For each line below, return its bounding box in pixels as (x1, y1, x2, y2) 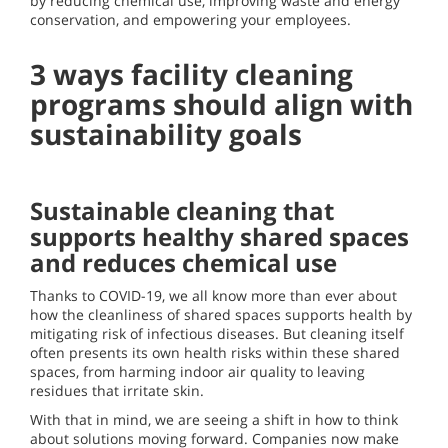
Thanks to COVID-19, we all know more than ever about (30, 286, 397, 306)
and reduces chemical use (30, 246, 337, 280)
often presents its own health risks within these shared (30, 343, 400, 363)
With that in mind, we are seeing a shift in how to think (30, 410, 398, 430)
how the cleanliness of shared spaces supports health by (30, 305, 412, 325)
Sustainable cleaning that (30, 194, 334, 228)
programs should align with (30, 85, 413, 124)
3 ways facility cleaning (30, 55, 353, 94)
